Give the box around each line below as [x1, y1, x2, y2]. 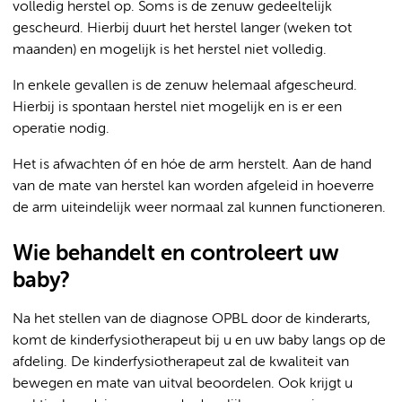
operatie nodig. [13, 122, 109, 136]
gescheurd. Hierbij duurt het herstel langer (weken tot [13, 22, 352, 36]
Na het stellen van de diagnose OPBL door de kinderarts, [13, 312, 371, 327]
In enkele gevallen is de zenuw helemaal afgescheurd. [13, 79, 357, 93]
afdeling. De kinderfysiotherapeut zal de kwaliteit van [13, 355, 349, 370]
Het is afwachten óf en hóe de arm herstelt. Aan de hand [13, 158, 371, 172]
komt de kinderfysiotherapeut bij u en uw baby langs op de [13, 334, 386, 348]
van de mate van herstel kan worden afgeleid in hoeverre [13, 179, 374, 194]
